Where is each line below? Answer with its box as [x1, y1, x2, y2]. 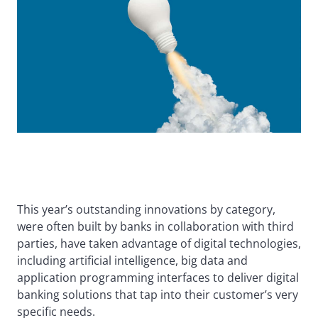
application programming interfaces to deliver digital [17, 270, 299, 286]
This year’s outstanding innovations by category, [17, 202, 275, 218]
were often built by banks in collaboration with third [17, 219, 294, 235]
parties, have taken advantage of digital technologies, [17, 236, 301, 252]
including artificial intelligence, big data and [17, 253, 248, 269]
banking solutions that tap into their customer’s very [17, 287, 298, 303]
